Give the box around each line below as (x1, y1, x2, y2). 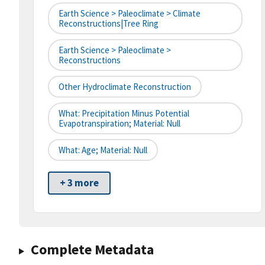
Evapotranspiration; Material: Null (59, 118, 180, 130)
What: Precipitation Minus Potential (59, 108, 189, 119)
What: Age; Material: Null (59, 144, 147, 156)
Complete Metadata (30, 240, 154, 259)
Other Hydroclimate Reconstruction (59, 81, 191, 93)
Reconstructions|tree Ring (59, 18, 159, 30)
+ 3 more (60, 176, 99, 190)
